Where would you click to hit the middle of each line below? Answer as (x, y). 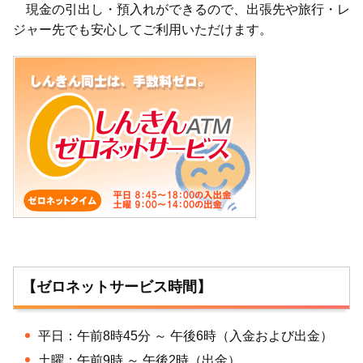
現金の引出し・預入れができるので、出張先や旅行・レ (181, 9)
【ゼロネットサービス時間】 (117, 287)
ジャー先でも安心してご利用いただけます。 (143, 30)
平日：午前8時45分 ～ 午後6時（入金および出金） (186, 336)
